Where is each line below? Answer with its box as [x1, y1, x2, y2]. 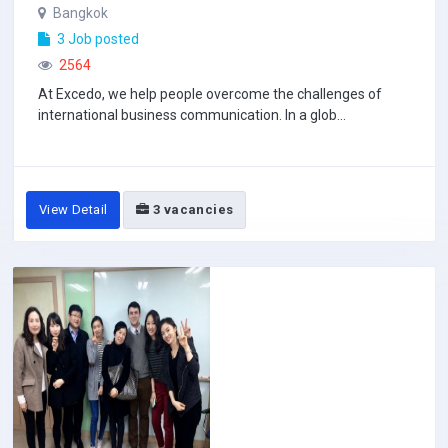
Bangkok [50, 5, 108, 21]
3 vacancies [149, 202, 234, 217]
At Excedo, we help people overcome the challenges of [38, 86, 382, 102]
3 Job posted [54, 31, 139, 47]
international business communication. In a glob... [38, 107, 346, 123]
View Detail [39, 202, 108, 217]
